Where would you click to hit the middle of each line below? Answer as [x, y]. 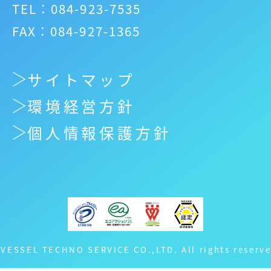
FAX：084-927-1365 [76, 31]
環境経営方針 [81, 106]
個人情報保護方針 [100, 133]
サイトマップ [81, 80]
